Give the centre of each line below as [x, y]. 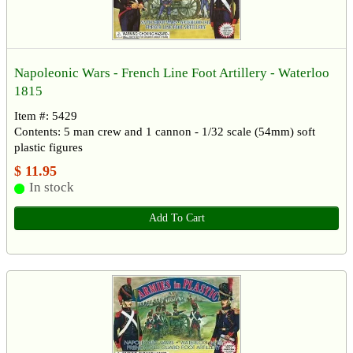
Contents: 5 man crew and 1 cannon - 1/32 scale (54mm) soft [165, 132]
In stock [51, 188]
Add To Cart [176, 218]
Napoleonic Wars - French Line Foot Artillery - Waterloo [172, 73]
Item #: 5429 [46, 116]
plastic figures [48, 148]
